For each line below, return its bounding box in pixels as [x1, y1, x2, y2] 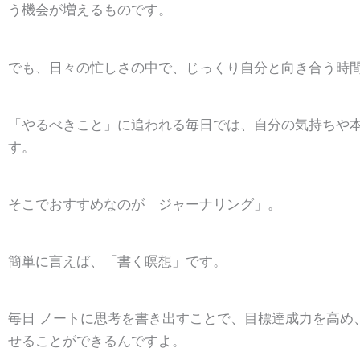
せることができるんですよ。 [8, 333, 190, 350]
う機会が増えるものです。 [8, 2, 176, 18]
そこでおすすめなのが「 [8, 195, 158, 212]
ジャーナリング [158, 195, 254, 212]
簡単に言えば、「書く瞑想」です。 [8, 253, 227, 270]
